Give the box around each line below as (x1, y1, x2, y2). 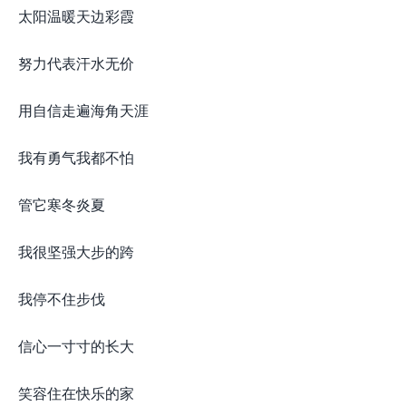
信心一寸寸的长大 (18, 335, 134, 356)
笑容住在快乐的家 (18, 382, 134, 403)
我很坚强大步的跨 (18, 241, 134, 262)
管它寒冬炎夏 (18, 194, 105, 215)
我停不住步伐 (18, 288, 105, 309)
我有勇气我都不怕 (18, 147, 134, 168)
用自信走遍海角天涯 (18, 100, 149, 121)
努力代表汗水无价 (18, 53, 134, 73)
